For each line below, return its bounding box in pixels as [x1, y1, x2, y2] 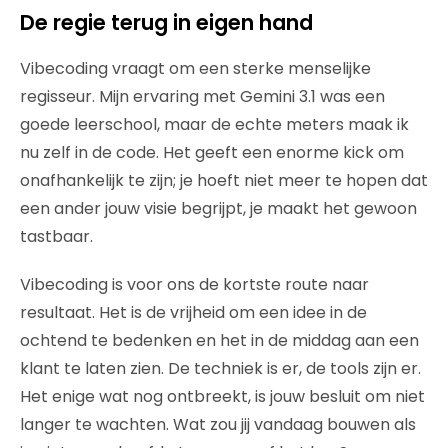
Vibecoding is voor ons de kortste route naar [20, 272, 369, 296]
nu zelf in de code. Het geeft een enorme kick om [20, 140, 404, 164]
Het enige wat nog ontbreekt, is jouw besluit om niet [20, 384, 425, 408]
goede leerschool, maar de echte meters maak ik [20, 112, 409, 136]
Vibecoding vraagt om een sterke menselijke [20, 56, 371, 80]
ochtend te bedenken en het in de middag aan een [20, 328, 419, 352]
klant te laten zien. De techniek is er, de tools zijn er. [20, 356, 421, 380]
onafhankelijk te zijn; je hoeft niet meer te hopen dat [20, 168, 428, 192]
